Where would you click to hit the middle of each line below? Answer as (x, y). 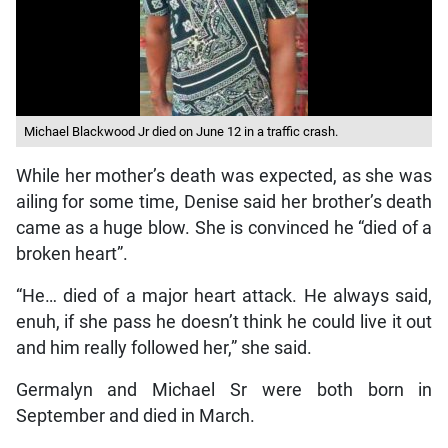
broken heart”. (71, 254)
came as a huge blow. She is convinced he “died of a (224, 228)
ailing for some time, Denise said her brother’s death (224, 202)
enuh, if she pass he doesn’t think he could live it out (224, 322)
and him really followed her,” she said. (163, 348)
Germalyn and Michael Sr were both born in (224, 390)
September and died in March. (135, 416)
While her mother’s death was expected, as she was (224, 176)
